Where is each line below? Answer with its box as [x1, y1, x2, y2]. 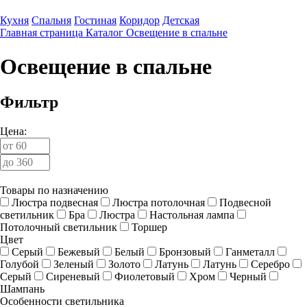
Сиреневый [46, 271, 100, 283]
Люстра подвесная [12, 197, 98, 209]
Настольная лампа [149, 209, 234, 221]
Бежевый [58, 246, 100, 258]
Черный [230, 271, 267, 283]
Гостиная [74, 14, 116, 27]
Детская [162, 14, 199, 27]
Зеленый [53, 258, 94, 271]
